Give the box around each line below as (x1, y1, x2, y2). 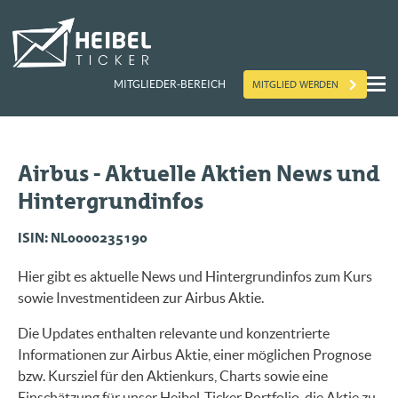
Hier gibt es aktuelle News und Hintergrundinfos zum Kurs (18, 267, 372, 284)
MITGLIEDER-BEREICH (114, 78, 226, 91)
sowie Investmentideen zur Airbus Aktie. (18, 289, 264, 306)
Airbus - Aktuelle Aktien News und (18, 159, 379, 187)
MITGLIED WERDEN (252, 77, 338, 91)
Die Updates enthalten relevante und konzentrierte (18, 324, 330, 341)
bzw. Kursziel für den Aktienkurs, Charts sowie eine (18, 367, 328, 384)
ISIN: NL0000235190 (18, 230, 147, 247)
